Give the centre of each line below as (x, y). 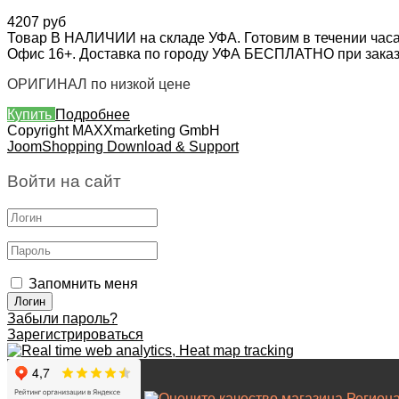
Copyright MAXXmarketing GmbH (114, 131)
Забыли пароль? (62, 318)
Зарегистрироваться (75, 334)
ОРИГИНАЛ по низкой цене (99, 85)
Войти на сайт (64, 182)
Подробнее (93, 115)
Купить (31, 115)
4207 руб (37, 22)
